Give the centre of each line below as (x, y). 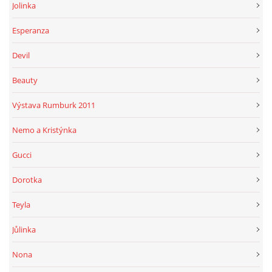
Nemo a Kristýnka (44, 130)
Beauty (25, 80)
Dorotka (27, 179)
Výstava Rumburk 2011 (54, 105)
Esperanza (31, 30)
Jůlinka (24, 229)
